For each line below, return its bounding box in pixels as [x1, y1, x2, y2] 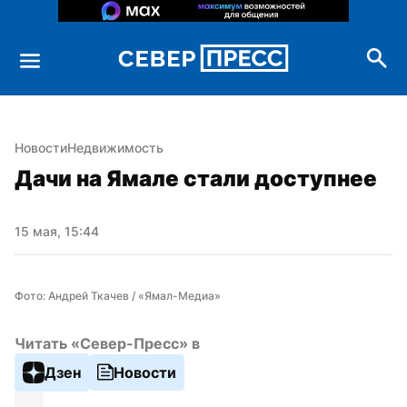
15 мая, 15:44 [15, 223, 99, 239]
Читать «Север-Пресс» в [15, 333, 200, 352]
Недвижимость [67, 139, 164, 155]
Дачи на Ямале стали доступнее [15, 164, 377, 192]
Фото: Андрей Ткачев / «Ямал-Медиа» [15, 288, 221, 303]
